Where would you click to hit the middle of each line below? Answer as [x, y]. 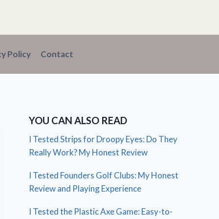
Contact [57, 54]
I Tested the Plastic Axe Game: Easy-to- [101, 211]
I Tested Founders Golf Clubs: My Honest [104, 175]
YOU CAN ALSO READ [78, 120]
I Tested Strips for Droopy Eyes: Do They [103, 139]
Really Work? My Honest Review [88, 152]
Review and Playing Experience [85, 188]
